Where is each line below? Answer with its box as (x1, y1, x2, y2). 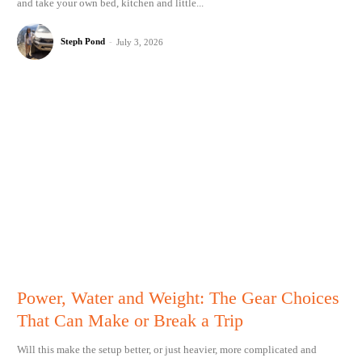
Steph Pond (60, 36, 105, 46)
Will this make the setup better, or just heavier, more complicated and (16, 343, 317, 356)
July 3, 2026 (116, 36, 163, 47)
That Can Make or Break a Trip (16, 309, 243, 330)
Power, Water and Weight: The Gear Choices (16, 287, 339, 308)
